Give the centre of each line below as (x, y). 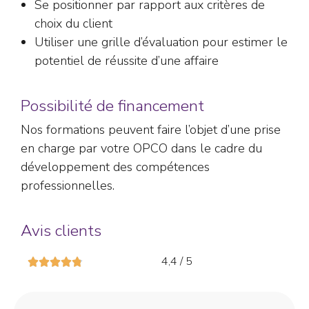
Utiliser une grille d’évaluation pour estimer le (161, 42)
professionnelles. (68, 185)
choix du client (73, 23)
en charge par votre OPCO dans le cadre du (141, 148)
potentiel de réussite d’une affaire (127, 60)
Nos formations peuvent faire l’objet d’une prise (151, 129)
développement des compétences (115, 167)
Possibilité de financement (112, 106)
